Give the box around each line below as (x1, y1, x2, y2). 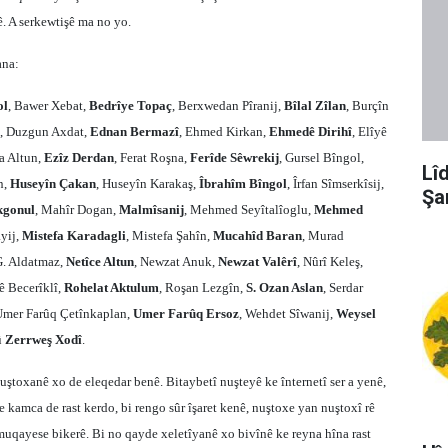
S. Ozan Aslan (246, 280, 323, 295)
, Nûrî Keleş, (297, 254, 363, 269)
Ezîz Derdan (44, 150, 114, 165)
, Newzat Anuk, (134, 254, 218, 269)
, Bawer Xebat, (8, 98, 89, 113)
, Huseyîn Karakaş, (96, 176, 199, 191)
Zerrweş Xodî (5, 332, 82, 347)
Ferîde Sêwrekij (190, 150, 279, 165)
